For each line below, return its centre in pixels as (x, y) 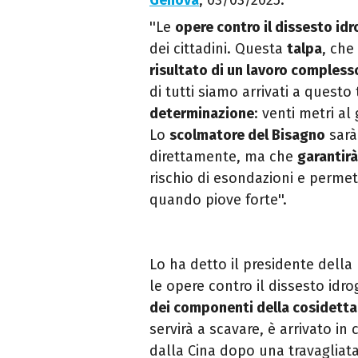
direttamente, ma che (223, 157)
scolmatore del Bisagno (247, 135)
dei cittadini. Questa (218, 49)
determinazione (202, 114)
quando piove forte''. (218, 200)
